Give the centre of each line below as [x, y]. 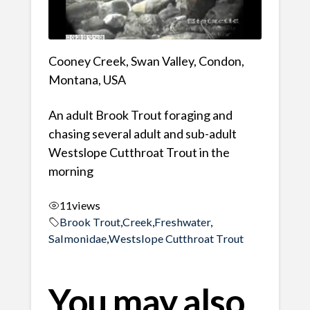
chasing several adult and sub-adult [142, 134]
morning [71, 171]
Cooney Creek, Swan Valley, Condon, [146, 61]
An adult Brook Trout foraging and [140, 115]
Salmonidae [77, 238]
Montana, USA [87, 80]
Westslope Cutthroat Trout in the [139, 153]
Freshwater [182, 221]
